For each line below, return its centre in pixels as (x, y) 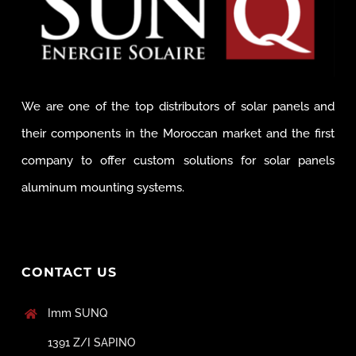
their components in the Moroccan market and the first (178, 133)
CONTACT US (69, 272)
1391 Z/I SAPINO (92, 342)
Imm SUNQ (78, 313)
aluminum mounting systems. (103, 187)
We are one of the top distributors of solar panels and (178, 106)
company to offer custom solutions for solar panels (178, 160)
